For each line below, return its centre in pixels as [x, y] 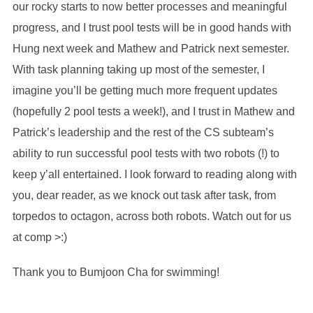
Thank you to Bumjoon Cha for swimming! [116, 272]
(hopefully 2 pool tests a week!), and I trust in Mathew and [153, 111]
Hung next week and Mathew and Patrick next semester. [151, 48]
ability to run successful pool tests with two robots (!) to [146, 153]
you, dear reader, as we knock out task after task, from [144, 195]
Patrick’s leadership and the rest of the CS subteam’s [143, 132]
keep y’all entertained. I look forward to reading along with [154, 174]
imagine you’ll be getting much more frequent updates [145, 90]
